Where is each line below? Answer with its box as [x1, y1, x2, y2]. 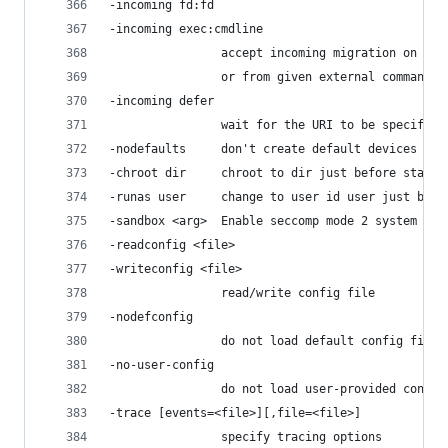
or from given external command [109, 69, 431, 84]
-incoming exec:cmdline [109, 21, 263, 36]
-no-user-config [109, 357, 214, 372]
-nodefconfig [109, 309, 193, 324]
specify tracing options [109, 429, 382, 444]
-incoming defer [109, 93, 214, 108]
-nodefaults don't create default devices [109, 141, 417, 156]
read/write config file [109, 285, 375, 300]
